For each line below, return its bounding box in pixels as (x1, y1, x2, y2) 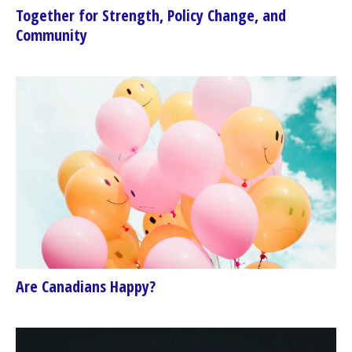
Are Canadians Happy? (16, 276, 156, 298)
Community (16, 24, 87, 46)
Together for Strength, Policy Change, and (16, 5, 286, 27)
